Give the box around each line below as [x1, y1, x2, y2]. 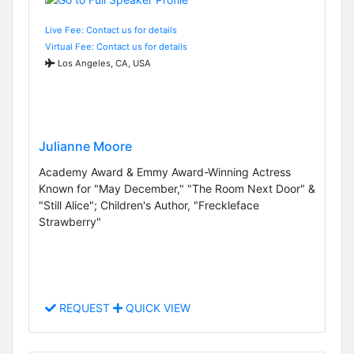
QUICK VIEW [122, 301, 190, 315]
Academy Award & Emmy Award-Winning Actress [39, 165, 291, 179]
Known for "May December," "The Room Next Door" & [39, 182, 315, 196]
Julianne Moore [39, 138, 132, 155]
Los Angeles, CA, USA [55, 57, 151, 69]
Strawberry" [39, 215, 101, 229]
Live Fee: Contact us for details [45, 24, 177, 36]
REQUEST [56, 301, 113, 315]
